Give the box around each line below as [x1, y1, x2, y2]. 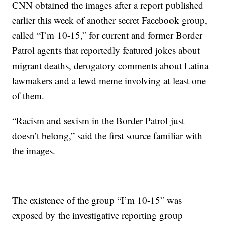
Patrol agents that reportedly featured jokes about [12, 44, 200, 56]
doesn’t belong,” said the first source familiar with [12, 129, 203, 142]
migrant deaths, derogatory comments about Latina [12, 59, 209, 72]
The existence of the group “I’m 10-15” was [12, 194, 182, 206]
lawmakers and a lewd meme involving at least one [12, 74, 206, 87]
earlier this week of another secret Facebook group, [12, 14, 208, 26]
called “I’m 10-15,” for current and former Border [12, 29, 203, 41]
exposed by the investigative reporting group [12, 209, 183, 221]
